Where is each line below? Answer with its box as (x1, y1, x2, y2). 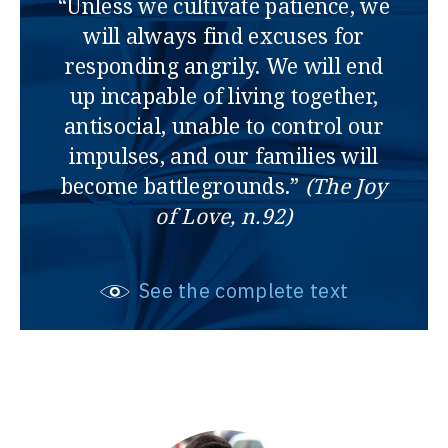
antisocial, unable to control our (64, 112, 384, 141)
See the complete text (133, 277, 349, 305)
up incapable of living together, (69, 82, 379, 111)
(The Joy (304, 172, 388, 201)
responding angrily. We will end (64, 52, 384, 81)
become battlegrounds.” (60, 172, 305, 201)
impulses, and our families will (69, 142, 379, 171)
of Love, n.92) (155, 202, 293, 231)
